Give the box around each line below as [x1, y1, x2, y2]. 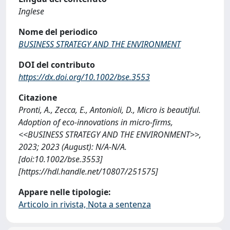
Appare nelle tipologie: [18, 186, 111, 198]
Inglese [18, 6, 44, 17]
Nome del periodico [18, 26, 98, 37]
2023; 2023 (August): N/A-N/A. [18, 141, 127, 152]
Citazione [18, 92, 57, 103]
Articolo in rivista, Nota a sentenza [18, 199, 151, 210]
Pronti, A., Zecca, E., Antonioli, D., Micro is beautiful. [18, 104, 201, 116]
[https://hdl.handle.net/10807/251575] [18, 166, 158, 177]
